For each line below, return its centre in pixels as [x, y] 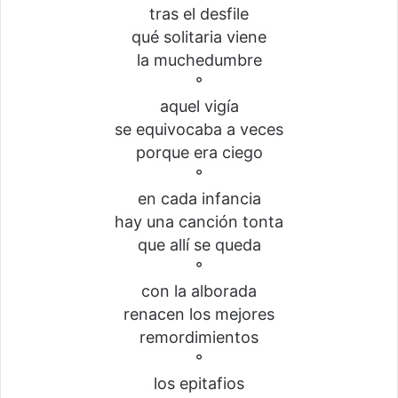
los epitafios [199, 383]
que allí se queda [199, 244]
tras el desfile [199, 13]
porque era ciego [199, 152]
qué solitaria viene [199, 36]
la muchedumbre [199, 60]
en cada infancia [199, 198]
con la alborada [199, 291]
